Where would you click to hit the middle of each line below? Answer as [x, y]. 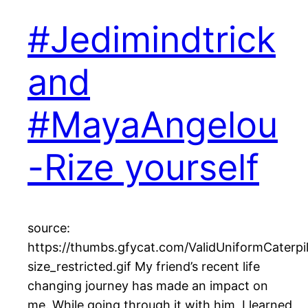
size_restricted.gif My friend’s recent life [144, 267]
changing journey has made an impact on [148, 286]
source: [49, 228]
